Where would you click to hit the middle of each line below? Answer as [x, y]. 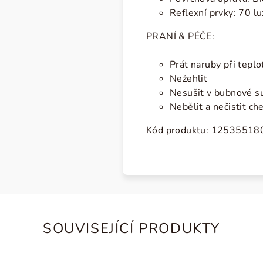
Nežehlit [189, 79]
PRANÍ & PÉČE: [181, 36]
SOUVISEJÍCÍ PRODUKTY [131, 228]
